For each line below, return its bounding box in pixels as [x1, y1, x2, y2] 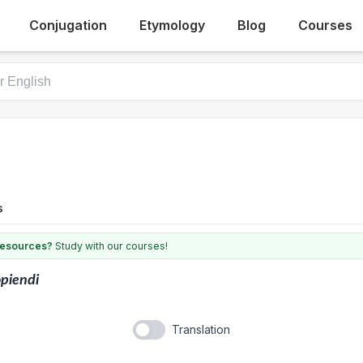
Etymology [139, 17, 206, 33]
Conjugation [29, 17, 108, 33]
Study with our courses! [53, 239, 168, 252]
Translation [172, 322, 230, 336]
